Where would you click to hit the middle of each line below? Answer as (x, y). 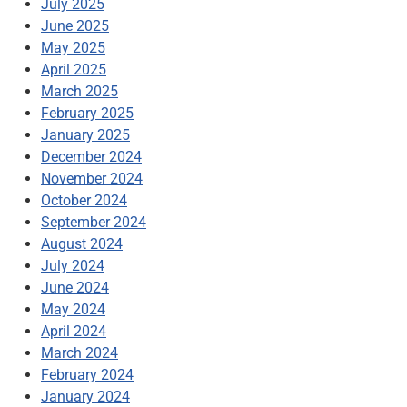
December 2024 (91, 156)
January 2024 (85, 396)
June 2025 (75, 25)
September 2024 (94, 222)
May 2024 (73, 309)
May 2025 (73, 47)
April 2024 (74, 331)
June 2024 (75, 287)
